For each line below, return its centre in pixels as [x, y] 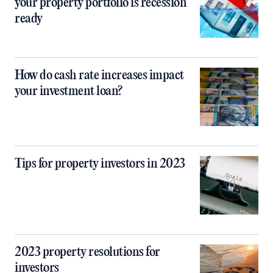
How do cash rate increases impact [99, 76]
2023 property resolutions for [87, 252]
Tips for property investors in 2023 [100, 164]
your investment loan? [69, 91]
